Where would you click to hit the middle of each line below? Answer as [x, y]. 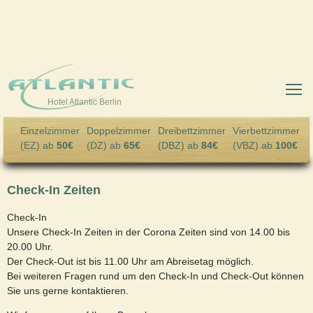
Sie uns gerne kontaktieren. [68, 291]
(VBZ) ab [254, 146]
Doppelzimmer [119, 131]
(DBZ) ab [180, 146]
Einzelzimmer [50, 131]
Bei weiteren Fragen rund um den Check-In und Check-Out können [155, 276]
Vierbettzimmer [266, 131]
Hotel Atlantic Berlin [85, 102]
